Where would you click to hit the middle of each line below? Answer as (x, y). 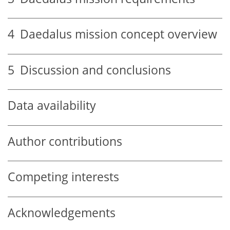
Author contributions (65, 141)
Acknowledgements (62, 213)
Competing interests (63, 177)
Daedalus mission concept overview (116, 34)
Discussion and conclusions (93, 70)
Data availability (52, 106)
